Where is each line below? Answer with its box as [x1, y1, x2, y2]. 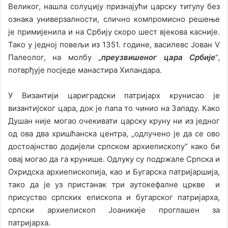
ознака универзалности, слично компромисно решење [8, 14, 220, 24]
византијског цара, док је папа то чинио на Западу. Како [8, 103, 220, 113]
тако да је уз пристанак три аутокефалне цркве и [8, 180, 220, 190]
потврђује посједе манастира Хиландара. [8, 65, 162, 75]
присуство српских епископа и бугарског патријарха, [8, 192, 220, 203]
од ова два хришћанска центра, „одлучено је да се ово [8, 129, 220, 139]
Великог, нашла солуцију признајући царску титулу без [8, 2, 220, 12]
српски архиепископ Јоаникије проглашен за [8, 205, 220, 215]
